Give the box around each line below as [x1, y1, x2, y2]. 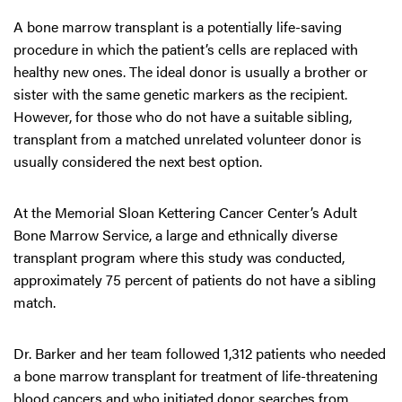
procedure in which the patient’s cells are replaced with [13, 39, 358, 59]
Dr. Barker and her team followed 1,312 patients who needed [13, 343, 386, 363]
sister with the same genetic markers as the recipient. [13, 83, 347, 104]
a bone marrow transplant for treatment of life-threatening [13, 365, 378, 386]
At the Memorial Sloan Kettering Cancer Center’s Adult [13, 202, 357, 223]
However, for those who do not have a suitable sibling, [13, 106, 352, 127]
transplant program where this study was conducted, [13, 247, 345, 267]
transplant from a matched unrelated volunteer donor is [13, 128, 362, 149]
